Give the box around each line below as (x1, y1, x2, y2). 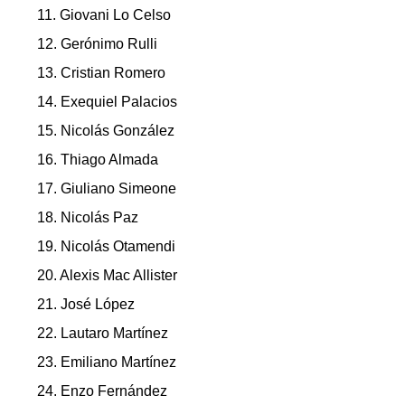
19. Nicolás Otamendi (37, 239, 175, 255)
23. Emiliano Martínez (37, 354, 176, 371)
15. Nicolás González (37, 123, 174, 139)
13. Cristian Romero (37, 65, 165, 81)
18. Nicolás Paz (37, 210, 138, 226)
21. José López (37, 297, 135, 313)
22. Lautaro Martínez (37, 325, 168, 342)
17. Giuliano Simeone (37, 181, 176, 197)
